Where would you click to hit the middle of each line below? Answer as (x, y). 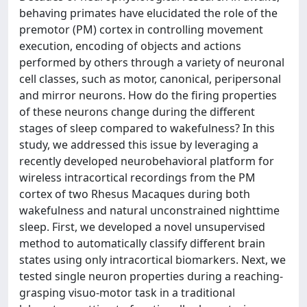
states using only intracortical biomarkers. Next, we (152, 260)
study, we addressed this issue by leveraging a (139, 145)
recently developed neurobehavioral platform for (147, 161)
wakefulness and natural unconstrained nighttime (149, 210)
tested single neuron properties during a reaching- (151, 276)
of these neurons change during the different (137, 112)
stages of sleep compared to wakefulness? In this (147, 128)
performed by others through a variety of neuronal (152, 62)
